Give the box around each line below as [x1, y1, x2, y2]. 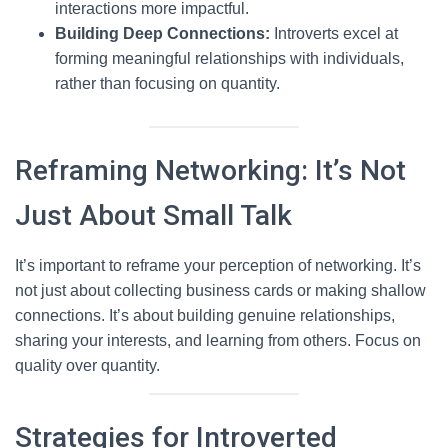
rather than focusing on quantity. [55, 74, 280, 92]
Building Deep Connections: [55, 24, 270, 42]
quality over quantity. [15, 356, 160, 374]
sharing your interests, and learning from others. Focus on [15, 331, 421, 349]
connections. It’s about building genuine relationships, [15, 306, 395, 324]
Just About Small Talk [15, 198, 292, 232]
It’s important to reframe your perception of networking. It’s [15, 256, 421, 274]
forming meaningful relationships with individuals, [55, 49, 404, 67]
